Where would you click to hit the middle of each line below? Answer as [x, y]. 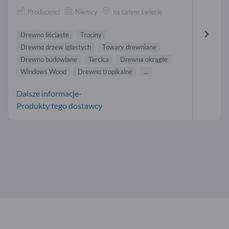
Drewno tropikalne [105, 71]
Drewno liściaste [45, 35]
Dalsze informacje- [49, 93]
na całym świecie [138, 12]
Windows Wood [43, 71]
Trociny [91, 35]
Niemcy [86, 12]
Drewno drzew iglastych [56, 47]
